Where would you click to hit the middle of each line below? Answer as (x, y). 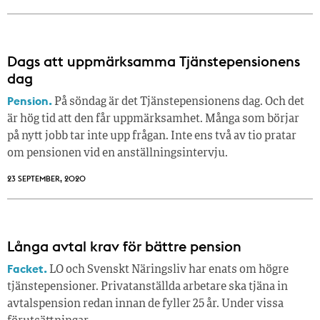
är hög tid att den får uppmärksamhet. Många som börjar (153, 120)
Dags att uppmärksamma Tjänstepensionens (154, 61)
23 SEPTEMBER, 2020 (46, 179)
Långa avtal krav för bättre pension (124, 246)
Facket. (27, 269)
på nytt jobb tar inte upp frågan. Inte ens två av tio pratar (152, 137)
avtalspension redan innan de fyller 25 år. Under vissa (145, 305)
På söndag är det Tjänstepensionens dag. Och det (178, 102)
